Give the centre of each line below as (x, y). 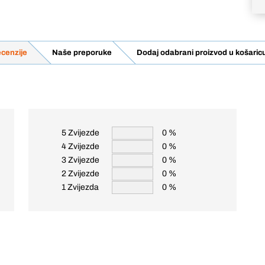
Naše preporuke (82, 53)
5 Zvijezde (80, 133)
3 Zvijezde (80, 160)
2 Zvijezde (80, 174)
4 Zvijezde (80, 146)
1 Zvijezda (80, 187)
